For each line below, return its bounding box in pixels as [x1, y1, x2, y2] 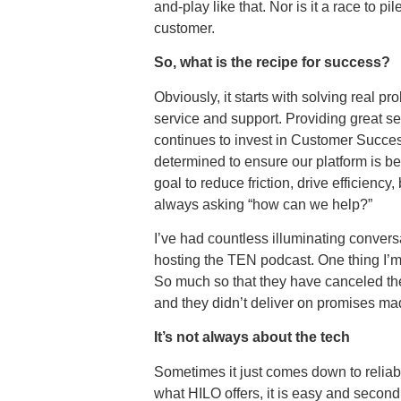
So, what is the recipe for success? [154, 55, 394, 71]
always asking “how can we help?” [154, 196, 372, 212]
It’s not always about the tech [154, 329, 354, 346]
